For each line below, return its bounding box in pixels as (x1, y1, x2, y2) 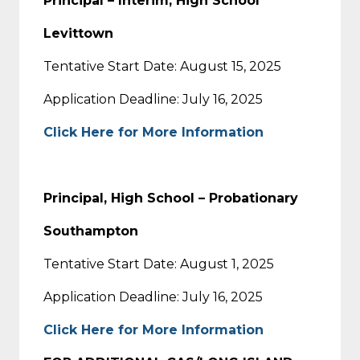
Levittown (43, 25, 113, 41)
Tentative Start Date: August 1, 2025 (43, 256, 274, 272)
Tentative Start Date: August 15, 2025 (43, 58, 281, 74)
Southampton (43, 223, 138, 239)
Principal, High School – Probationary (43, 190, 298, 206)
